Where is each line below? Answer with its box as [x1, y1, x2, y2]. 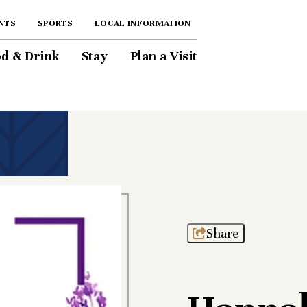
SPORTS [37, 18, 73, 29]
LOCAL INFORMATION [95, 18, 191, 29]
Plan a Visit [130, 48, 197, 64]
